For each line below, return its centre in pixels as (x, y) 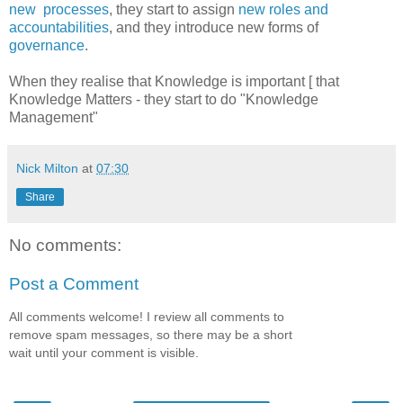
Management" (54, 117)
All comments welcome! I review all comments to (147, 316)
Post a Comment (74, 284)
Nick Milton (47, 168)
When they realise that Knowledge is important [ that (174, 81)
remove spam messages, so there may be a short (151, 334)
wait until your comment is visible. (104, 352)
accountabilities (59, 27)
